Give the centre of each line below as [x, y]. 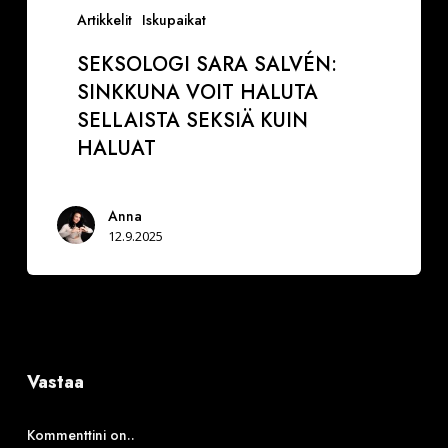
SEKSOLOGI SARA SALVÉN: [206, 65]
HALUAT [116, 149]
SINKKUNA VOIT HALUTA [197, 93]
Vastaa [55, 381]
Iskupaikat [173, 20]
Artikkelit [104, 20]
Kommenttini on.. [80, 434]
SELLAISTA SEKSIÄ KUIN [192, 121]
